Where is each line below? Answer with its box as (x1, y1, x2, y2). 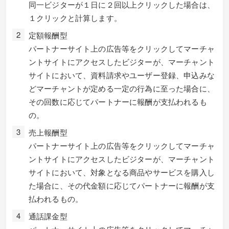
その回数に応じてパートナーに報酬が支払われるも (29, 96, 207, 107)
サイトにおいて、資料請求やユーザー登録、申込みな (29, 70, 215, 80)
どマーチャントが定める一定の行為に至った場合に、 (29, 83, 215, 94)
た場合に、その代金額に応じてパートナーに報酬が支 (29, 180, 215, 191)
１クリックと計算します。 (29, 12, 122, 23)
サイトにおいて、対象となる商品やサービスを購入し (29, 167, 215, 177)
